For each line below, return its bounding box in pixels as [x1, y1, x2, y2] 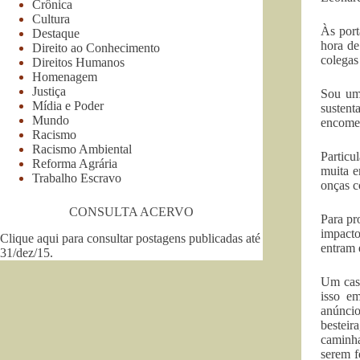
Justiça [32, 84, 66, 98]
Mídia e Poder [32, 98, 104, 112]
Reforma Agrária [32, 156, 117, 170]
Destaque [32, 26, 80, 40]
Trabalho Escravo [32, 170, 121, 185]
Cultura [32, 11, 70, 26]
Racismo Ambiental [32, 141, 132, 156]
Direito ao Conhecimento [32, 40, 160, 55]
